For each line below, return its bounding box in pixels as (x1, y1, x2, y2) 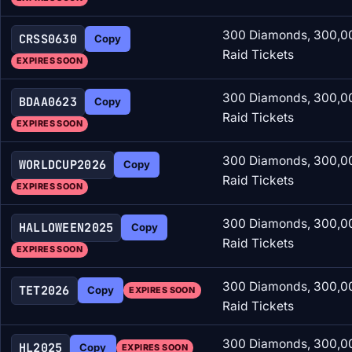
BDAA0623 (18, 93, 78, 111)
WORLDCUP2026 (18, 156, 107, 174)
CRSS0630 (18, 31, 78, 48)
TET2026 (18, 282, 70, 299)
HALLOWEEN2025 (18, 219, 114, 236)
